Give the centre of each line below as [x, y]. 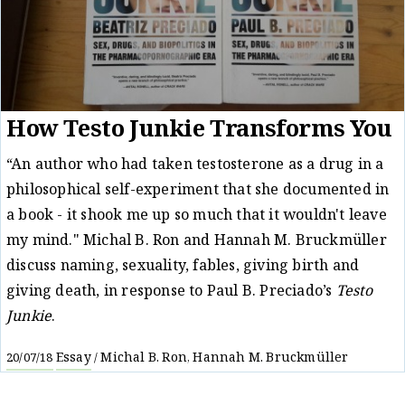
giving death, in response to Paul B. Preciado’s [171, 292]
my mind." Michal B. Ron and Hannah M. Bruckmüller [197, 241]
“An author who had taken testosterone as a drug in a [195, 165]
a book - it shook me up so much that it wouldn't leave [197, 216]
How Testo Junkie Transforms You [199, 131]
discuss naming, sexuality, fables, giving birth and [183, 267]
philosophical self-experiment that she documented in [198, 191]
